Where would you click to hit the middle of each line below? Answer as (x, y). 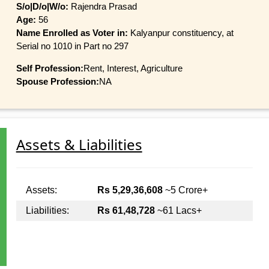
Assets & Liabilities (79, 145)
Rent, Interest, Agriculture (133, 68)
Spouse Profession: (57, 81)
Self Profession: (50, 68)
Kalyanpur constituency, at (182, 32)
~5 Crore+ (185, 190)
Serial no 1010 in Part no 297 (72, 46)
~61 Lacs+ (178, 211)
